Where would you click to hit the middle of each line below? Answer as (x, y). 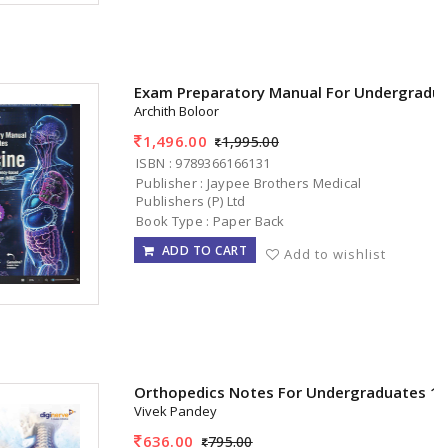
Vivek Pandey (176, 411)
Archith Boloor (177, 111)
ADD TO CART (201, 250)
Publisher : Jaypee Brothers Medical (249, 182)
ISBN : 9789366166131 (203, 162)
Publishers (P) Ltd (191, 200)
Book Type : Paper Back (210, 220)
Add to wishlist (335, 253)
